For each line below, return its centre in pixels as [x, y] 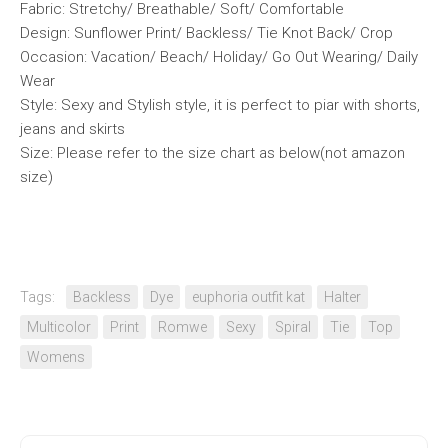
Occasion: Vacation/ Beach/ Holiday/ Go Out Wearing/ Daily [219, 57]
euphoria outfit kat [248, 297]
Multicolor [59, 327]
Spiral [293, 327]
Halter [342, 297]
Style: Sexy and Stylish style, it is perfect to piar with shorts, [220, 105]
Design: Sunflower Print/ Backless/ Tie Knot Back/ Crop [206, 33]
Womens [56, 357]
